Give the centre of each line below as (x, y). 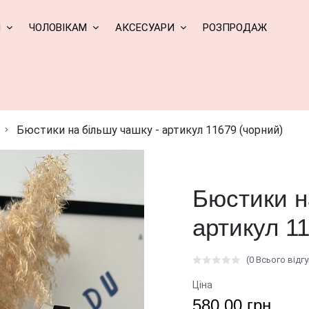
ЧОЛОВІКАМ (58, 28)
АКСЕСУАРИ (145, 28)
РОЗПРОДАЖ (235, 28)
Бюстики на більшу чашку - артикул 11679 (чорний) (150, 130)
